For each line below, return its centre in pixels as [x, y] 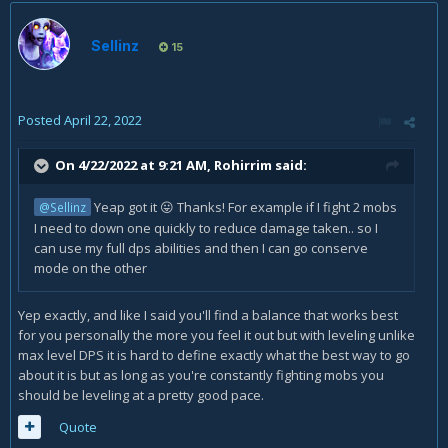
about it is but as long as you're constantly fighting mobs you [201, 375]
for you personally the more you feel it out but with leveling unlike [216, 335]
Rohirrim [243, 164]
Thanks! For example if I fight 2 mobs [285, 207]
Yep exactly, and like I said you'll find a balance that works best [208, 315]
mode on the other [90, 268]
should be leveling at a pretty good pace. [141, 395]
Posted [41, 120]
